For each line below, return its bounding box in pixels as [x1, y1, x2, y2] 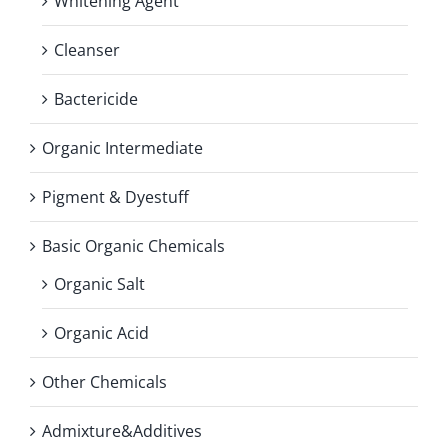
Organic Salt [54, 273, 145, 296]
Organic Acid [54, 322, 149, 345]
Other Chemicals [42, 371, 167, 394]
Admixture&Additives [42, 420, 202, 443]
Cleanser [54, 39, 120, 62]
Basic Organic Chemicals [42, 235, 225, 258]
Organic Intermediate [42, 137, 203, 160]
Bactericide [54, 88, 138, 111]
